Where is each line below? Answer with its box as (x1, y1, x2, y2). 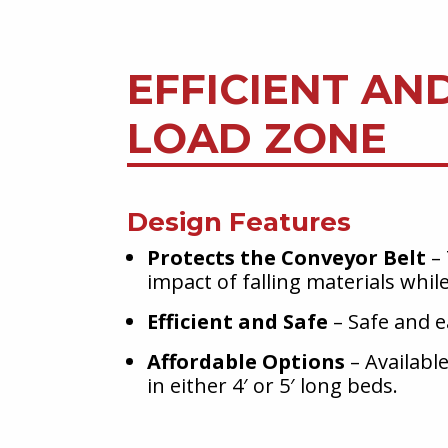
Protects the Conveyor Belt (147, 244, 426, 271)
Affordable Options (147, 348, 345, 375)
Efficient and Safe (147, 308, 328, 335)
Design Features (127, 206, 351, 238)
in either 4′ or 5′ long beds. (147, 372, 398, 399)
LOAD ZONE (127, 113, 387, 163)
